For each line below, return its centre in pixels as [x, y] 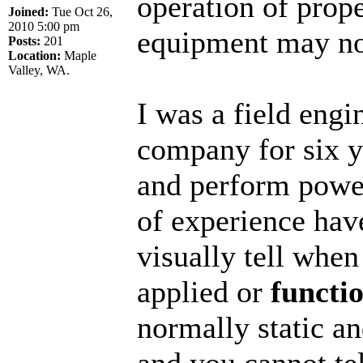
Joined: [28, 11]
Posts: [24, 41]
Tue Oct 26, [81, 11]
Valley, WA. [39, 70]
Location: [34, 55]
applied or [204, 291]
